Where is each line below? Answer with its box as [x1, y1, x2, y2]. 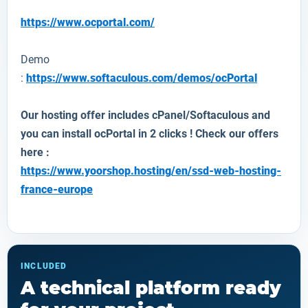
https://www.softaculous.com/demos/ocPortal [26, 71, 257, 85]
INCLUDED [21, 261, 67, 271]
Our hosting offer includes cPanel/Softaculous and [21, 109, 270, 122]
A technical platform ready [21, 277, 281, 299]
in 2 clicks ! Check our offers [138, 127, 278, 140]
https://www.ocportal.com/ [21, 16, 155, 29]
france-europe [21, 183, 93, 196]
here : [21, 146, 49, 159]
